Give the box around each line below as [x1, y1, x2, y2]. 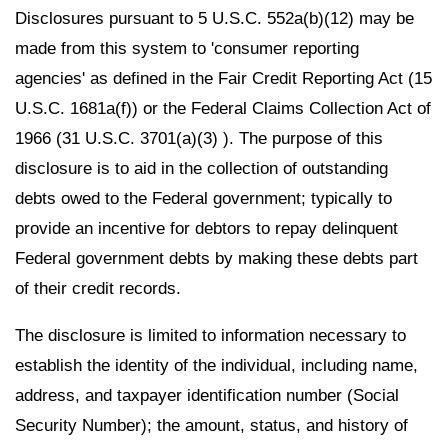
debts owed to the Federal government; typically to [15, 188, 392, 208]
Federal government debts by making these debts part [15, 248, 418, 268]
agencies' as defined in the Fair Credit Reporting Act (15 [15, 68, 432, 88]
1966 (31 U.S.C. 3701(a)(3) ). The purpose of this [15, 128, 383, 148]
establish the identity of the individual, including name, [15, 355, 418, 375]
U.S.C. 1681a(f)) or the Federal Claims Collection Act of [15, 98, 431, 118]
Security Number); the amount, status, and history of [15, 415, 408, 435]
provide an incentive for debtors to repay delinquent [15, 218, 398, 238]
